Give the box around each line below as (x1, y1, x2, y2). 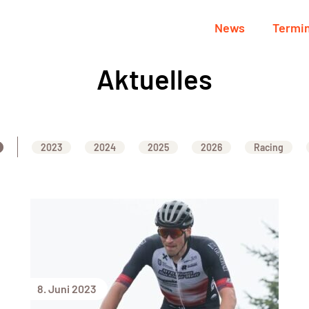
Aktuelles (97, 62, 212, 95)
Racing (253, 141, 283, 153)
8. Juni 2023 (37, 281, 97, 295)
